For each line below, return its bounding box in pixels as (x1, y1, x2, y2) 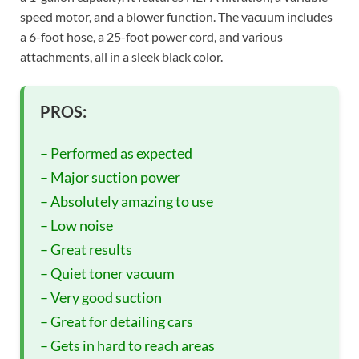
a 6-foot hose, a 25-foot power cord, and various (20, 29, 283, 45)
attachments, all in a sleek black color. (20, 49, 223, 65)
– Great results (40, 240, 132, 259)
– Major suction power (40, 168, 180, 187)
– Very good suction (40, 288, 162, 307)
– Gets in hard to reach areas (40, 337, 215, 355)
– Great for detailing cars (40, 313, 193, 331)
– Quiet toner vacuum (40, 264, 175, 283)
